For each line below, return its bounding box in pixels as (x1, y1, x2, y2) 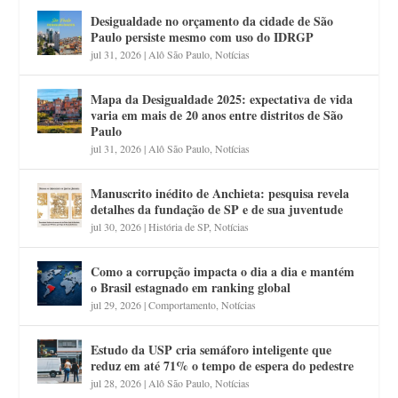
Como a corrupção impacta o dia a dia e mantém (91, 261, 355, 281)
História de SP (148, 219, 210, 234)
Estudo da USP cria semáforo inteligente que (91, 339, 332, 359)
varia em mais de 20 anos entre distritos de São (91, 105, 344, 124)
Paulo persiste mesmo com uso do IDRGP (91, 27, 314, 46)
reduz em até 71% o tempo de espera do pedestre (91, 355, 354, 375)
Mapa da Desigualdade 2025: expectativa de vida (91, 89, 354, 108)
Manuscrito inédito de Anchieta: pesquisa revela (91, 183, 350, 203)
